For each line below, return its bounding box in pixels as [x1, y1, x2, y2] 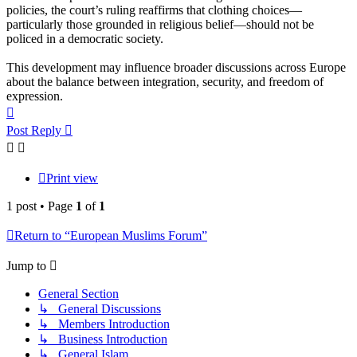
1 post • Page [6, 199, 76, 214]
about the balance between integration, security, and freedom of [6, 75, 324, 89]
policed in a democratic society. [6, 32, 163, 46]
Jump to [6, 259, 46, 273]
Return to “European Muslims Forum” [14, 229, 207, 243]
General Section [38, 287, 119, 301]
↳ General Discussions [38, 302, 161, 316]
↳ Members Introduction [38, 317, 170, 331]
